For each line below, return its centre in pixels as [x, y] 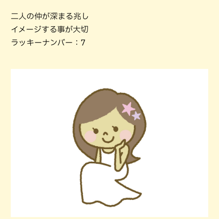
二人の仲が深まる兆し [50, 16]
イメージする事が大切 [50, 29]
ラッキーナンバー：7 [48, 42]
